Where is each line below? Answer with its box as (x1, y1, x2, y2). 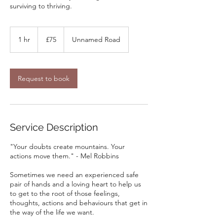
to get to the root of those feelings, (10, 189, 120, 198)
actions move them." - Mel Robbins (10, 151, 119, 160)
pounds (38, 38, 55, 43)
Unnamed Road (72, 35, 120, 44)
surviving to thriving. (10, 1, 72, 10)
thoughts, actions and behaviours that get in (10, 198, 147, 207)
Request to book (18, 74, 70, 83)
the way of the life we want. (10, 208, 94, 217)
